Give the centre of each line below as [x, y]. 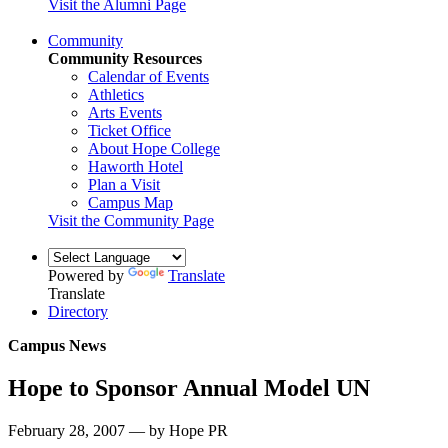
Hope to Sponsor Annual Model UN [189, 387]
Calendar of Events [148, 76]
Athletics [116, 94]
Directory [78, 311]
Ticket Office [129, 130]
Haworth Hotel [135, 166]
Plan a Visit [124, 184]
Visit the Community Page [131, 220]
